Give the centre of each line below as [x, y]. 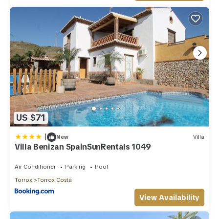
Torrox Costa [55, 180]
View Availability [169, 197]
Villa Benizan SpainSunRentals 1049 [83, 147]
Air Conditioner [35, 166]
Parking [75, 166]
